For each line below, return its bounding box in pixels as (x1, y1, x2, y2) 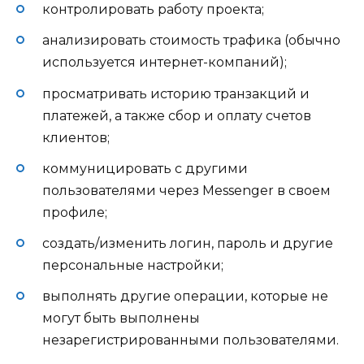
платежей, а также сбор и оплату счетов (42, 107, 311, 123)
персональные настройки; (42, 257, 223, 273)
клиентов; (42, 129, 110, 145)
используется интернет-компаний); (42, 54, 287, 71)
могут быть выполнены (42, 310, 200, 327)
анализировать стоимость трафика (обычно (42, 32, 340, 49)
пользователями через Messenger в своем (42, 182, 331, 198)
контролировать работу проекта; (42, 2, 264, 18)
